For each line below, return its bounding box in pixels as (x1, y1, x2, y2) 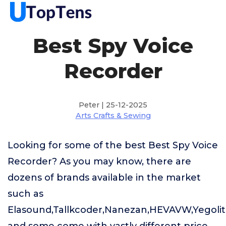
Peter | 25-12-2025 (79, 100, 147, 109)
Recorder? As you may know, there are (8, 156, 191, 167)
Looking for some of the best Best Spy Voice (8, 140, 218, 151)
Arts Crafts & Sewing (75, 111, 151, 120)
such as (8, 188, 43, 199)
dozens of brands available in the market (8, 172, 201, 183)
